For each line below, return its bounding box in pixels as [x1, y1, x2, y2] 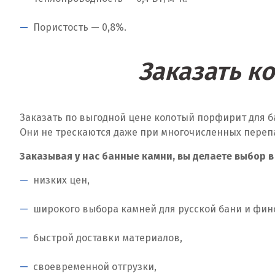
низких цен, [33, 174, 90, 187]
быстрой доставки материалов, [33, 232, 182, 244]
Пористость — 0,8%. [33, 21, 126, 34]
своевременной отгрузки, [33, 261, 157, 273]
